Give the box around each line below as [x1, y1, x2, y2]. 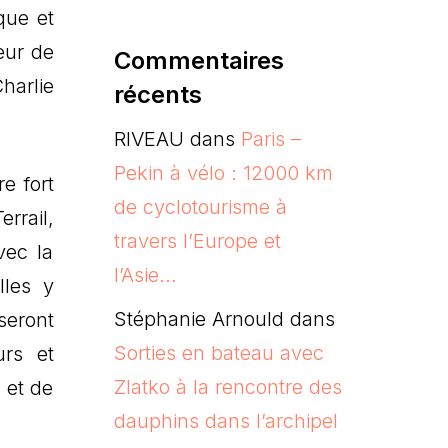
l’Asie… [113, 262, 177, 287]
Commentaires [113, 45, 284, 75]
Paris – [240, 126, 301, 151]
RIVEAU [113, 126, 184, 151]
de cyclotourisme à [113, 194, 287, 219]
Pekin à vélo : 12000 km [113, 160, 333, 185]
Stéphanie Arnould [113, 306, 284, 331]
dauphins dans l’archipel [113, 408, 338, 433]
